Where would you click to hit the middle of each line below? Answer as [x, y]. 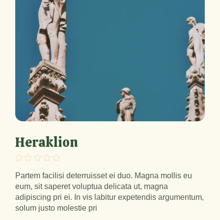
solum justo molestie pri [56, 208]
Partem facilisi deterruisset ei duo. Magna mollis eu [104, 176]
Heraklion [47, 142]
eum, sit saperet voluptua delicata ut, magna [92, 187]
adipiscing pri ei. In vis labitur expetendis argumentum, [110, 197]
